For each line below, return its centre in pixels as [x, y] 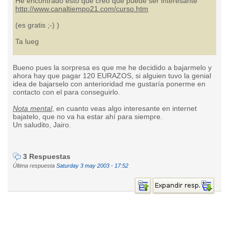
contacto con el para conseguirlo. [66, 92]
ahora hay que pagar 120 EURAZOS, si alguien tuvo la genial [112, 76]
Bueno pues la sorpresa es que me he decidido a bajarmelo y [112, 67]
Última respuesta [35, 166]
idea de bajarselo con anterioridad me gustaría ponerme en [109, 84]
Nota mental [32, 108]
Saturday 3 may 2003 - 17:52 [92, 166]
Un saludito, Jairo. [42, 125]
